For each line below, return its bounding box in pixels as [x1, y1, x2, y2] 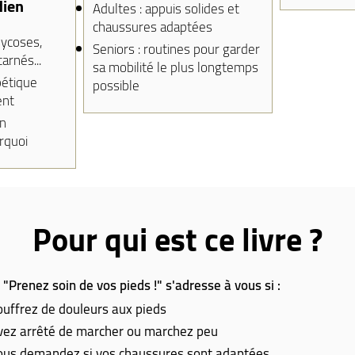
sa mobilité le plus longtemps [92, 55, 258, 80]
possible [92, 73, 139, 98]
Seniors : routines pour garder [92, 36, 260, 62]
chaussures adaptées [92, 14, 212, 40]
